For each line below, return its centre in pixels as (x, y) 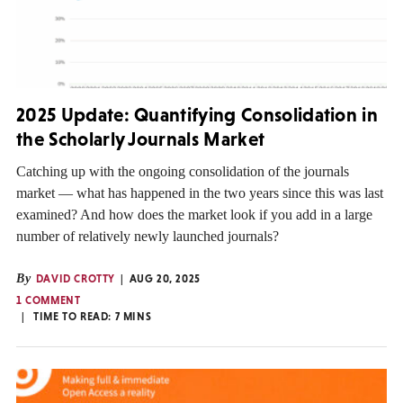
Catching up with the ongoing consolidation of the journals (183, 171)
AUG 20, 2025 (165, 278)
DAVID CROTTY (76, 278)
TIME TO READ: (74, 316)
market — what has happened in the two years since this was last (200, 193)
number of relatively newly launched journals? (148, 236)
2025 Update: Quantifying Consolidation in (197, 115)
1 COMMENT (49, 300)
